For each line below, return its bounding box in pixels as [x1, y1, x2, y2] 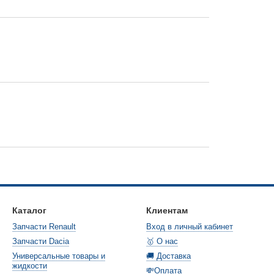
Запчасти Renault [12, 222, 76, 231]
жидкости [12, 261, 47, 270]
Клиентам [146, 206, 188, 215]
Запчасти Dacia [12, 237, 69, 246]
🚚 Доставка [146, 251, 191, 261]
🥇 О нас [146, 237, 178, 246]
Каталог [12, 206, 46, 215]
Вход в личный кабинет [146, 222, 233, 231]
